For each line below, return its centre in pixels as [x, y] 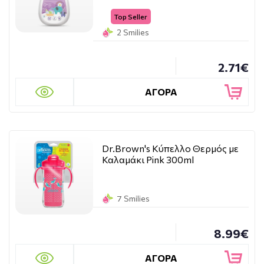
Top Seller [131, 16]
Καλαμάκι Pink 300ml [148, 159]
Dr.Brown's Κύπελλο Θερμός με [170, 148]
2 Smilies [133, 32]
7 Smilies [133, 198]
